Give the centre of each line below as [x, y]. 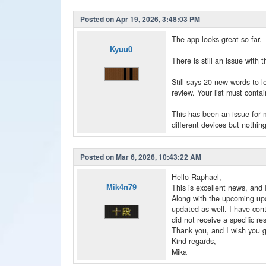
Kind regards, [194, 241]
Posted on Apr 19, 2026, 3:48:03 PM [138, 19]
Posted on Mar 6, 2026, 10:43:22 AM [139, 157]
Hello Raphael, [197, 177]
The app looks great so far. [217, 39]
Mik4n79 [121, 187]
